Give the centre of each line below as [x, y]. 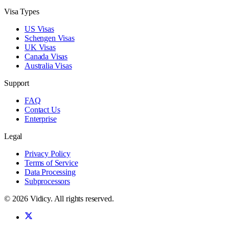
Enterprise [41, 119]
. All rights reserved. [82, 198]
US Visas [39, 29]
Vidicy [40, 198]
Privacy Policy [48, 153]
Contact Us [42, 109]
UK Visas [40, 47]
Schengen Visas [50, 38]
